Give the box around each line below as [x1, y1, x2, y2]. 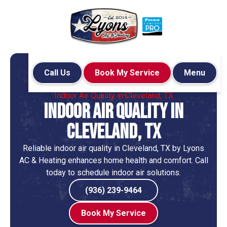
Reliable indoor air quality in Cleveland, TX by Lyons [23, 143, 204, 154]
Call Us [44, 68, 70, 78]
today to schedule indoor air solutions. [46, 168, 181, 178]
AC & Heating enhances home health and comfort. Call [19, 156, 208, 166]
